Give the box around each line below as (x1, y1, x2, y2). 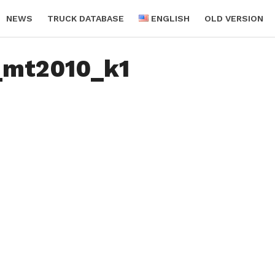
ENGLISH (151, 14, 190, 23)
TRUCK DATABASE (47, 14, 124, 23)
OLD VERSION (204, 14, 264, 23)
